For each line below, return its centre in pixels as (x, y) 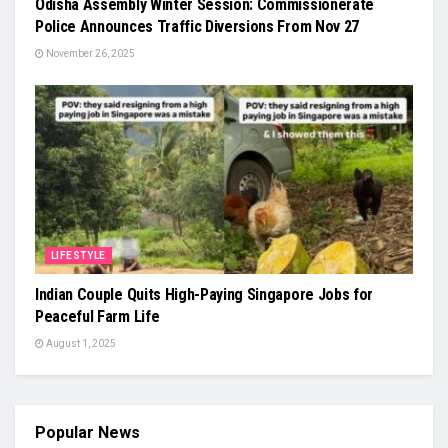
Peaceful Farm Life (97, 316)
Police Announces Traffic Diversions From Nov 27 (197, 26)
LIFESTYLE (78, 255)
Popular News (87, 432)
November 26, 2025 (89, 53)
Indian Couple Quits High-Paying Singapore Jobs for (204, 294)
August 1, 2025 (80, 343)
